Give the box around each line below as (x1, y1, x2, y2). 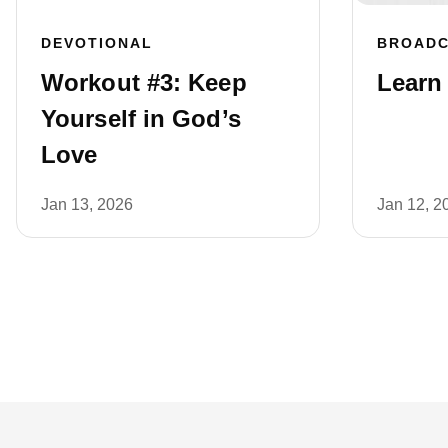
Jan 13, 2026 (41, 195, 133, 213)
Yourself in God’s (41, 104, 241, 132)
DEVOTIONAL (41, 34, 153, 51)
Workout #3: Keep (41, 68, 247, 96)
